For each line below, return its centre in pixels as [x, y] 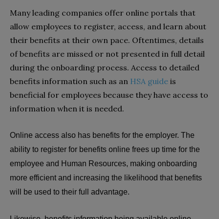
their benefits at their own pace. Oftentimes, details [107, 40]
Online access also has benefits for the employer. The [102, 135]
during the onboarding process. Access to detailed [105, 67]
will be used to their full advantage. [71, 192]
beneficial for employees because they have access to [109, 95]
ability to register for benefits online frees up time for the [105, 149]
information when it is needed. [67, 108]
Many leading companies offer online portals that [103, 12]
